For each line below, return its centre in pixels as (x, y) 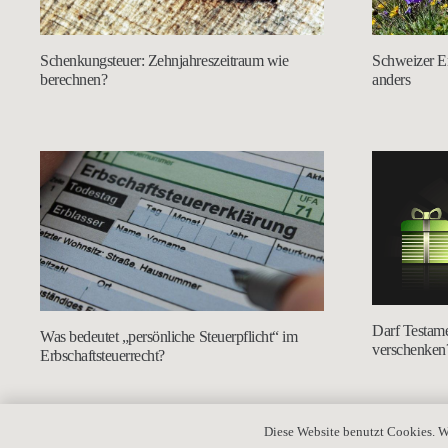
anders (391, 79)
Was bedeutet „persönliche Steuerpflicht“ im (169, 336)
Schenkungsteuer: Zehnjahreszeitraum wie (164, 61)
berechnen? (74, 80)
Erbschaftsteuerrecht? (102, 355)
